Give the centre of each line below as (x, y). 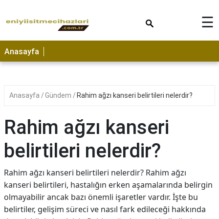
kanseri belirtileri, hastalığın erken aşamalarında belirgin (108, 185)
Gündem (59, 95)
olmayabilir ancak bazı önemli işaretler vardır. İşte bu (101, 197)
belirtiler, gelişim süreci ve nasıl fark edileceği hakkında (105, 209)
